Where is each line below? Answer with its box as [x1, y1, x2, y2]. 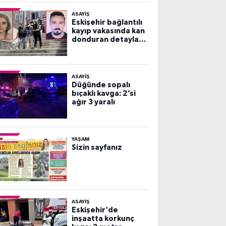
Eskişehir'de [71, 206, 118, 214]
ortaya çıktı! [71, 44, 116, 52]
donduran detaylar [71, 35, 142, 43]
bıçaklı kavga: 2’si [71, 89, 136, 97]
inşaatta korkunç [71, 214, 134, 222]
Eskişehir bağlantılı [71, 18, 142, 26]
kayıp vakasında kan [71, 27, 145, 35]
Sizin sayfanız [71, 143, 122, 151]
